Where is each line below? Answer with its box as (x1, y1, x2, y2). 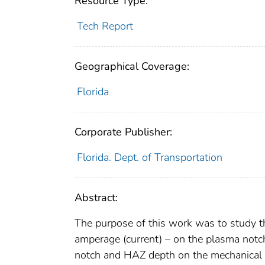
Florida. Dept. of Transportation (76, 150, 222, 165)
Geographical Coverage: (75, 59, 189, 74)
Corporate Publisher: (75, 125, 172, 140)
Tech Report (76, 19, 133, 34)
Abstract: (75, 190, 118, 205)
